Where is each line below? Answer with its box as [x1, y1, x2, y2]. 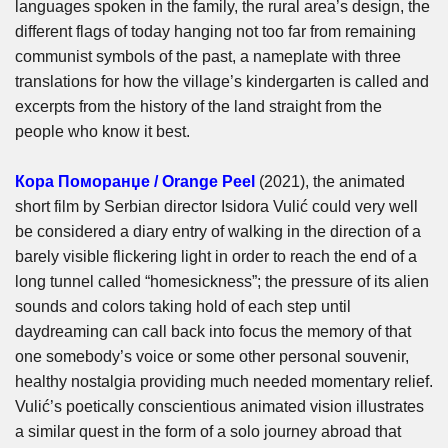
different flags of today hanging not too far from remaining [15, 23, 416, 41]
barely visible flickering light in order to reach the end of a [15, 248, 417, 266]
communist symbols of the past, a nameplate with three [15, 48, 401, 66]
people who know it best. [15, 123, 190, 141]
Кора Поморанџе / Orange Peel [15, 173, 255, 191]
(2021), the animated [259, 173, 405, 191]
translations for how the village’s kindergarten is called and [15, 73, 429, 91]
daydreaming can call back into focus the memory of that [15, 323, 411, 341]
